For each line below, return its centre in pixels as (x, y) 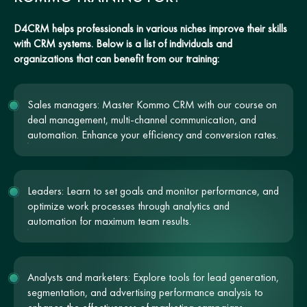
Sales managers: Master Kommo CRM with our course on (152, 104)
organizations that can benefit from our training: (116, 58)
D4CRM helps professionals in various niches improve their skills (150, 28)
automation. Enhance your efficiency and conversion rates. (153, 134)
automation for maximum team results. (109, 221)
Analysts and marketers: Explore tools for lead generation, (153, 277)
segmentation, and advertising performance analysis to (145, 292)
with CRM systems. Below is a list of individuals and (123, 43)
